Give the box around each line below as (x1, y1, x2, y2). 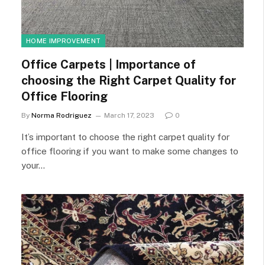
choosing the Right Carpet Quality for (21, 73, 236, 88)
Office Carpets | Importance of (21, 57, 196, 72)
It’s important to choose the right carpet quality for (21, 131, 230, 142)
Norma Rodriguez (31, 111, 92, 119)
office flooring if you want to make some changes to (21, 146, 238, 156)
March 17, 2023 (104, 111, 154, 119)
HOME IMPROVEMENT (26, 37, 101, 44)
